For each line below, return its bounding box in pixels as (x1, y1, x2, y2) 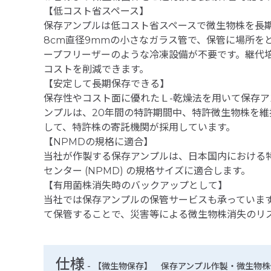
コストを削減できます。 (44, 64, 149, 76)
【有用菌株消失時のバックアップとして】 (44, 180, 227, 192)
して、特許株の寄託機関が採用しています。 (44, 122, 235, 134)
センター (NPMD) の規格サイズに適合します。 (44, 165, 250, 177)
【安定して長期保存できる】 (44, 78, 169, 90)
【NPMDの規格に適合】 (44, 136, 153, 148)
